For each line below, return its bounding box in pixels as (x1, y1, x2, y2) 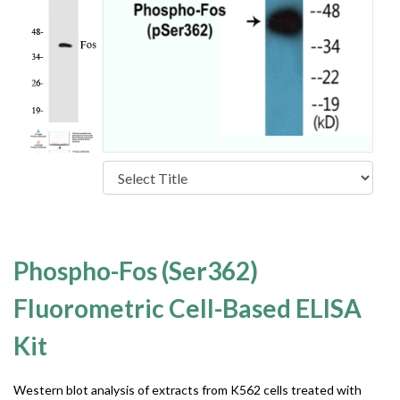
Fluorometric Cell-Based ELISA (13, 293, 362, 323)
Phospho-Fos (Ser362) (13, 255, 258, 286)
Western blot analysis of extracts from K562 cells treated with (13, 382, 362, 397)
